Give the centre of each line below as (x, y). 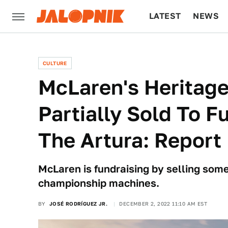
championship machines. (99, 183)
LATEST (165, 16)
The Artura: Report (130, 140)
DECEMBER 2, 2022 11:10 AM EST (163, 204)
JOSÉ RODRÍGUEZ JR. (78, 204)
